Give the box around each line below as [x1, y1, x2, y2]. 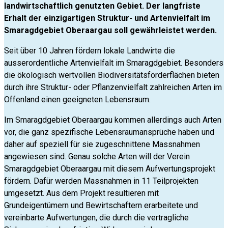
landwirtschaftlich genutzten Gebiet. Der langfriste [4, 1, 201, 11]
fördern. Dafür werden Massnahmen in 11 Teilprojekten [4, 176, 198, 186]
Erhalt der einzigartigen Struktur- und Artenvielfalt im [4, 13, 210, 23]
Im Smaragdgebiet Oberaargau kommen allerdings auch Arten [4, 115, 221, 125]
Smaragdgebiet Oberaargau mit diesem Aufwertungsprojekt [4, 164, 215, 174]
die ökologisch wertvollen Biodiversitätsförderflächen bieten [4, 70, 219, 80]
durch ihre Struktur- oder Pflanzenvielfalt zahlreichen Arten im [4, 82, 222, 93]
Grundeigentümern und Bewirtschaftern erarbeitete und [4, 201, 198, 211]
